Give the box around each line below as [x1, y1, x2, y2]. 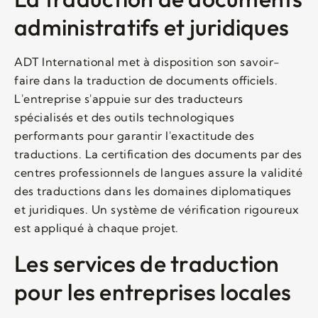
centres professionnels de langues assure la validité [14, 165, 302, 180]
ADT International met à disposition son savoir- [14, 54, 280, 69]
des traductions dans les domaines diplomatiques [14, 183, 292, 198]
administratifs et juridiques [14, 12, 289, 41]
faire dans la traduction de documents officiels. [14, 72, 278, 87]
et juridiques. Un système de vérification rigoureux [14, 202, 300, 216]
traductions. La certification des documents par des [14, 146, 302, 161]
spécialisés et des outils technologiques [14, 109, 234, 124]
